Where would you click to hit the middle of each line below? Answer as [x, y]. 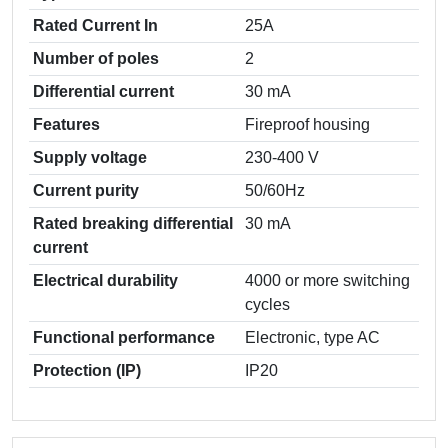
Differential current [103, 91]
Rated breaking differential [133, 223]
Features [66, 124]
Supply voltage [90, 157]
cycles [267, 304]
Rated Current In [95, 25]
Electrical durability [105, 280]
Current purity [86, 190]
